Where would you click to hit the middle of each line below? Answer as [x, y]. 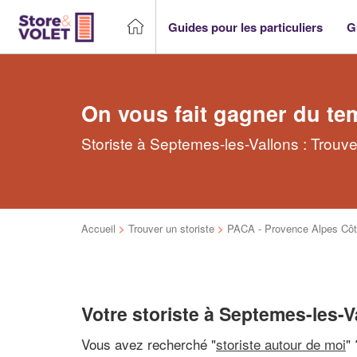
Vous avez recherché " [149, 343]
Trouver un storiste [171, 228]
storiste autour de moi [281, 343]
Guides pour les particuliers [245, 27]
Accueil [98, 228]
